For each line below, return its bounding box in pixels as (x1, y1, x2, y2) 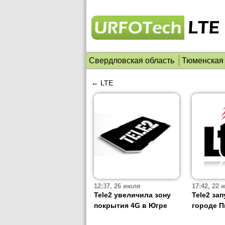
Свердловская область (89, 56, 174, 65)
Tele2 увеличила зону (94, 191, 171, 199)
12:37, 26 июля (94, 183, 141, 190)
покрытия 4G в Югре (94, 201, 167, 210)
